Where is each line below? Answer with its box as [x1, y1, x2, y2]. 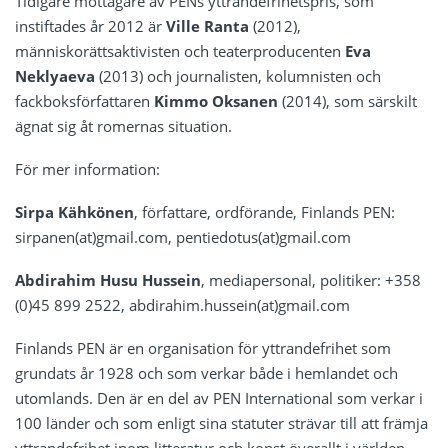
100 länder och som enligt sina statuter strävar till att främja [15, 412, 428, 433]
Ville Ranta [166, 15, 249, 36]
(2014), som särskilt [278, 90, 417, 111]
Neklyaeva [15, 65, 95, 86]
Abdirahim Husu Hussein [15, 269, 201, 290]
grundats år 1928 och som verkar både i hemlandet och [15, 362, 398, 383]
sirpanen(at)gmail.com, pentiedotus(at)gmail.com [15, 226, 351, 247]
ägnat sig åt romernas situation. [15, 115, 232, 136]
